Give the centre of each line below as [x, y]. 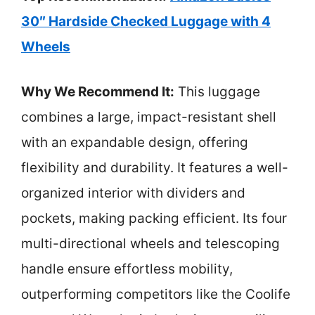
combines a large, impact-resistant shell [149, 117]
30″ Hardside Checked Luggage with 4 [146, 21]
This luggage [217, 92]
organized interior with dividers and [133, 193]
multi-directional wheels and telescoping [150, 244]
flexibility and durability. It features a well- [155, 168]
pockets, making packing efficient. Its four [154, 218]
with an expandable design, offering [135, 142]
